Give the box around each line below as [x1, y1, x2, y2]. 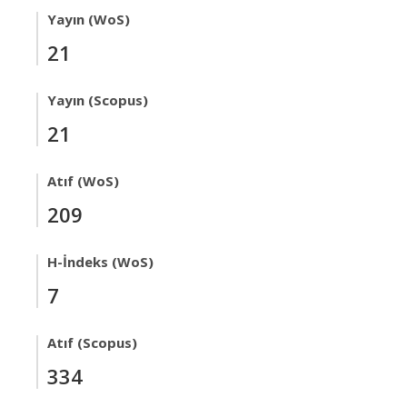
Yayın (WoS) [47, 10, 130, 28]
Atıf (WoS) [47, 172, 119, 190]
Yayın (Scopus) [47, 91, 148, 109]
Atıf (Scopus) [47, 333, 137, 352]
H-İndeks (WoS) [47, 253, 154, 271]
